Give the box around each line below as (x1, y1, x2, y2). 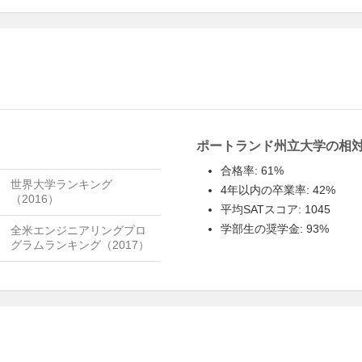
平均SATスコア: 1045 (221, 203, 331, 216)
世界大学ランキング (11, 178, 112, 191)
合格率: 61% (221, 164, 284, 177)
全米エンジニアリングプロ (11, 224, 146, 237)
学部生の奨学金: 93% (221, 222, 330, 235)
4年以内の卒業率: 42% (221, 183, 336, 196)
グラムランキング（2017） (11, 238, 149, 251)
